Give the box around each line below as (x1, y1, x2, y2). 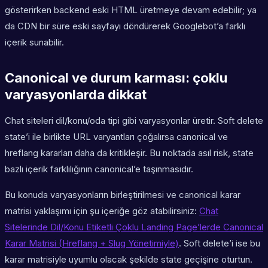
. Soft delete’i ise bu (179, 237, 260, 249)
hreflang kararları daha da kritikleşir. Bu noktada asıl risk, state (5, 147, 254, 159)
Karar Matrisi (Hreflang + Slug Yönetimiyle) (5, 237, 179, 249)
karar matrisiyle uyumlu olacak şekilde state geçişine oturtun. (5, 254, 252, 266)
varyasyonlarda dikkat (5, 87, 147, 103)
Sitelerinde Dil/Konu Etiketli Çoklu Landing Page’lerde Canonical (5, 221, 263, 233)
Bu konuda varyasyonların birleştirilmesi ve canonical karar (5, 189, 240, 201)
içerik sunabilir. (5, 36, 64, 48)
